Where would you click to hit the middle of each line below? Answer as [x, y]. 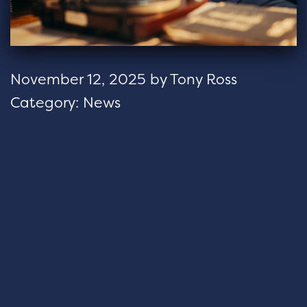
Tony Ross [204, 79]
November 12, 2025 [78, 79]
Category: [47, 102]
